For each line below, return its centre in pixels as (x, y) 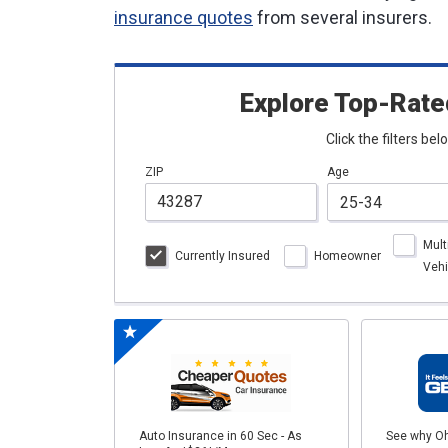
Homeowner (348, 256)
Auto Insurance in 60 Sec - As (220, 436)
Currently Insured (223, 256)
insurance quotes (183, 17)
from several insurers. (342, 17)
